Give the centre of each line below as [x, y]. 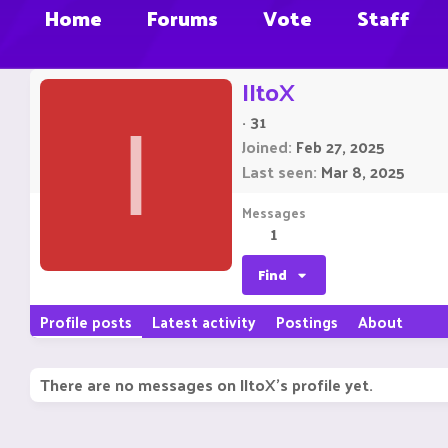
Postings [307, 322]
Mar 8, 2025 [363, 172]
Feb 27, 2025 [340, 147]
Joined [265, 147]
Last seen [277, 172]
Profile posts [86, 322]
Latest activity [204, 322]
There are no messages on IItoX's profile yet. [206, 385]
